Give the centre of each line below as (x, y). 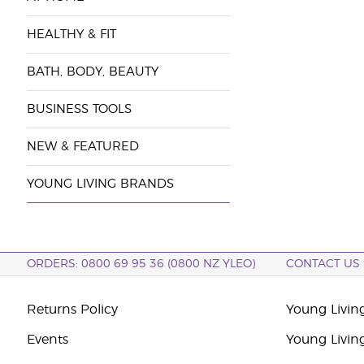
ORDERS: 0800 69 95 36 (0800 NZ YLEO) (141, 264)
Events (47, 340)
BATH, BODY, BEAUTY (92, 72)
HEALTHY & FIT (71, 35)
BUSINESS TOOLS (79, 109)
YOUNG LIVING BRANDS (100, 184)
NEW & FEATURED (82, 147)
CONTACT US (323, 264)
